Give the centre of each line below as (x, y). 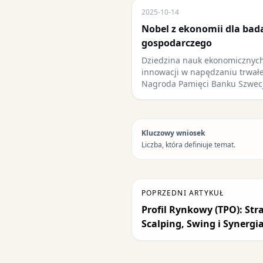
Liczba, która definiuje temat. (188, 145)
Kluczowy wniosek (173, 133)
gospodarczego (177, 43)
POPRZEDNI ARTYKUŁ (183, 193)
